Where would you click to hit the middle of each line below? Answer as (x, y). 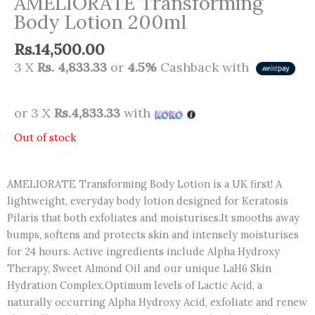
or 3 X (34, 113)
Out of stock (45, 138)
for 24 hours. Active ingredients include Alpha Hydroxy (143, 251)
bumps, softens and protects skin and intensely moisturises (153, 234)
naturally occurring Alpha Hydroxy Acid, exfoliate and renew (157, 302)
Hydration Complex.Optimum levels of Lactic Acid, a (135, 285)
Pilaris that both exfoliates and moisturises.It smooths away (153, 217)
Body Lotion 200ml (100, 22)
